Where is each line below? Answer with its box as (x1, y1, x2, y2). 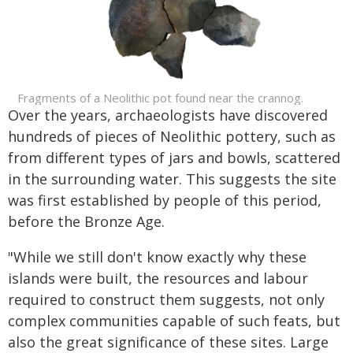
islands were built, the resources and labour (8, 268, 308, 288)
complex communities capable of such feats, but (8, 310, 340, 330)
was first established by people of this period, (8, 190, 321, 210)
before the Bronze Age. (8, 211, 165, 231)
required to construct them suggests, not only (8, 289, 325, 309)
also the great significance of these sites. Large (8, 332, 329, 351)
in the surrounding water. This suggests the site (8, 169, 336, 188)
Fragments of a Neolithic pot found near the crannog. (17, 89, 303, 106)
